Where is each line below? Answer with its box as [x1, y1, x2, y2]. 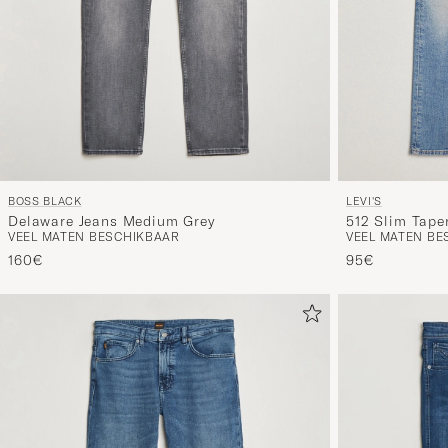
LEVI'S [346, 194, 382, 209]
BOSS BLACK [8, 194, 82, 209]
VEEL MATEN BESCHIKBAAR [8, 229, 180, 245]
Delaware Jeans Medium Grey [8, 212, 215, 231]
